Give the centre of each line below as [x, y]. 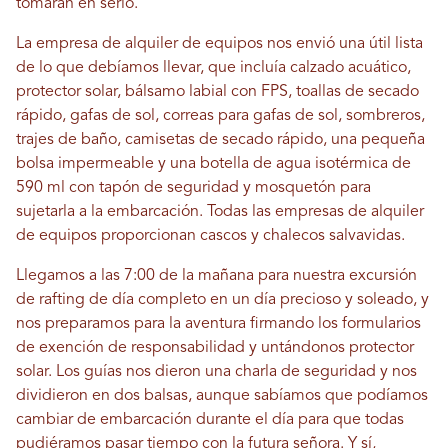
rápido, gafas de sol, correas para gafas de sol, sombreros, [220, 116]
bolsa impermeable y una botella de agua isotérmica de [213, 164]
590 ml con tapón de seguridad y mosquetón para [193, 188]
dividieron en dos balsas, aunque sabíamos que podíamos [222, 396]
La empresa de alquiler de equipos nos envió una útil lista [219, 44]
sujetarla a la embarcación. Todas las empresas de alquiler [220, 212]
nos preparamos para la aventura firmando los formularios [218, 324]
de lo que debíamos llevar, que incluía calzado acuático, [213, 68]
